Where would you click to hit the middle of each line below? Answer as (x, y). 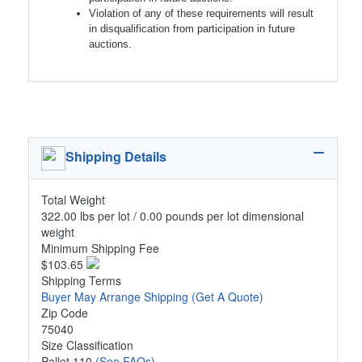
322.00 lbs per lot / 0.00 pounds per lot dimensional (173, 216)
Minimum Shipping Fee (100, 248)
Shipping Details (116, 157)
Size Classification (87, 345)
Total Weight (73, 200)
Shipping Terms (81, 281)
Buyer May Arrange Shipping (116, 297)
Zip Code (65, 313)
